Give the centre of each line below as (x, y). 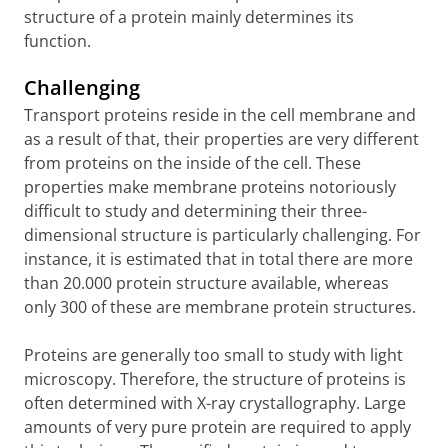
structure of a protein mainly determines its (189, 17)
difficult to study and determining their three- (195, 211)
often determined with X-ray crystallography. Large (215, 403)
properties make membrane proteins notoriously (210, 187)
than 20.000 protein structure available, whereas (206, 283)
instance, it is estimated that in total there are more (218, 259)
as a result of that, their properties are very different (221, 139)
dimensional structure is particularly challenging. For (222, 235)
